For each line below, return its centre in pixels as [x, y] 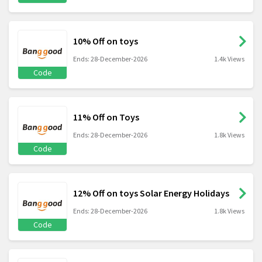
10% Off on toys [106, 41]
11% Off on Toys [106, 117]
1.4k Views [229, 59]
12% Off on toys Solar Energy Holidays [151, 193]
